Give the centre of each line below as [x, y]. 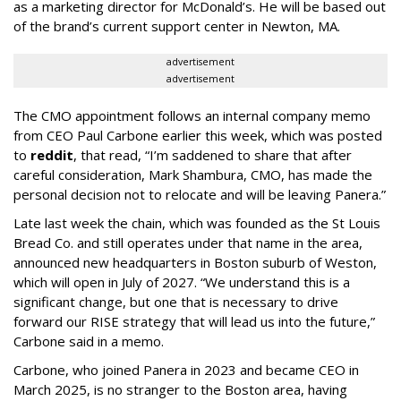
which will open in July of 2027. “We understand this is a [182, 282]
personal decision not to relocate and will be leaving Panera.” [200, 194]
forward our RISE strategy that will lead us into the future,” [194, 321]
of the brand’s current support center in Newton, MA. [177, 26]
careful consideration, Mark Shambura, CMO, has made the [193, 174]
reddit [52, 154]
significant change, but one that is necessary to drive [176, 301]
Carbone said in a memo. [89, 341]
